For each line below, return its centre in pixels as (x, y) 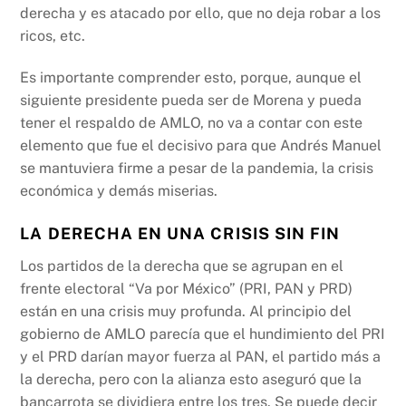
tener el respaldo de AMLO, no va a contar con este (192, 123)
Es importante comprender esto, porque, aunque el (191, 78)
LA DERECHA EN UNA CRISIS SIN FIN (180, 234)
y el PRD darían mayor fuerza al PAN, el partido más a (201, 356)
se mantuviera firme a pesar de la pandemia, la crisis (197, 169)
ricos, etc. (53, 36)
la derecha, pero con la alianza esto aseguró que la (191, 379)
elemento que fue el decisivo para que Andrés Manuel (201, 146)
